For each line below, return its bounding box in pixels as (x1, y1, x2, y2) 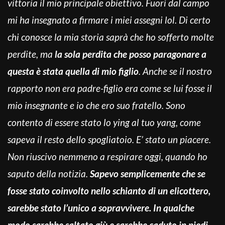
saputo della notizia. (8, 167, 90, 179)
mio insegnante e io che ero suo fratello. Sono (8, 99, 185, 111)
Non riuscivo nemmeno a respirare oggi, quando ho (8, 150, 207, 162)
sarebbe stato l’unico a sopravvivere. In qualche (8, 201, 194, 213)
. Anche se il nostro (139, 65, 212, 77)
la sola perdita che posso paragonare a (55, 48, 206, 60)
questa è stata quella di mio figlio (8, 65, 139, 77)
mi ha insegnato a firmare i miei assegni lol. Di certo (8, 14, 210, 26)
